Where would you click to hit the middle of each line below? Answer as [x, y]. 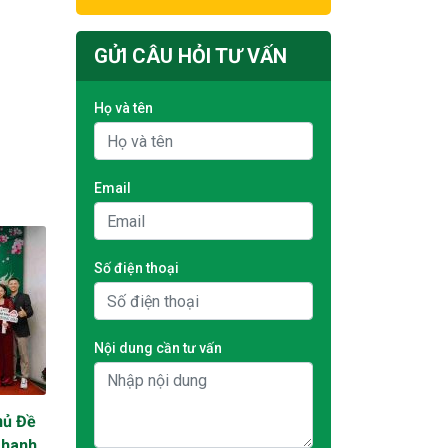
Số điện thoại [136, 268]
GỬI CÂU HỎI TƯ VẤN [190, 56]
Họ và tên [123, 108]
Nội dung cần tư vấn [158, 348]
